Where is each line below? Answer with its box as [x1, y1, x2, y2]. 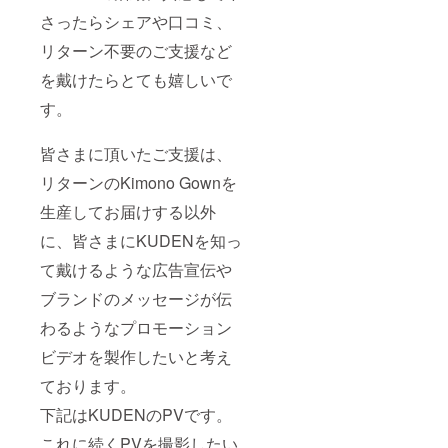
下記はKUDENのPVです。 [40, 402, 232, 426]
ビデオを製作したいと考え [40, 344, 232, 368]
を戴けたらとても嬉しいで [40, 67, 232, 91]
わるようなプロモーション [40, 315, 232, 339]
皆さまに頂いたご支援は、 [40, 141, 232, 165]
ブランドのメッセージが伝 [40, 286, 232, 310]
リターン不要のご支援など [40, 38, 232, 62]
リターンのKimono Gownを [40, 170, 237, 194]
